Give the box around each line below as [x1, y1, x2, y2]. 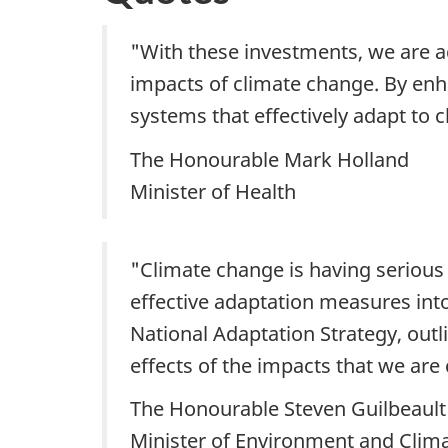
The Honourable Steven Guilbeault [130, 395, 446, 423]
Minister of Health [130, 177, 296, 205]
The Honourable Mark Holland [130, 145, 409, 173]
